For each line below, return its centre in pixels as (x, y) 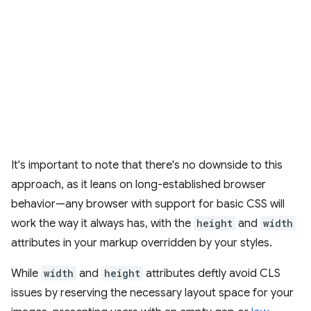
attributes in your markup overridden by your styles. (142, 243)
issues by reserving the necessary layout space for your (152, 293)
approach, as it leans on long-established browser (138, 185)
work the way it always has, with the (102, 224)
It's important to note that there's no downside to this (147, 165)
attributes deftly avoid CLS (212, 274)
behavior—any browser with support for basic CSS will (148, 204)
